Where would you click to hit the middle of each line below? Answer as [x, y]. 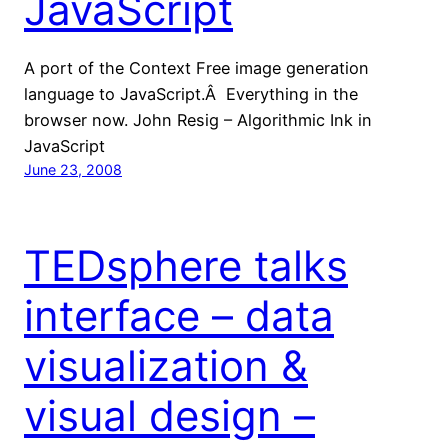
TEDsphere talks [186, 265]
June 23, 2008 [73, 169]
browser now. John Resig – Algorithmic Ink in [198, 119]
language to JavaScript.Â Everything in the [191, 93]
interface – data [179, 315]
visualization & [166, 365]
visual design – [169, 415]
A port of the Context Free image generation [196, 67]
